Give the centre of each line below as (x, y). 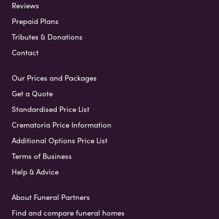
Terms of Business (42, 156)
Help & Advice (35, 172)
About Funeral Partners (51, 197)
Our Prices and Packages (54, 78)
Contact (25, 53)
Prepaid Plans (35, 21)
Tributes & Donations (47, 37)
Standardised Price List (51, 109)
